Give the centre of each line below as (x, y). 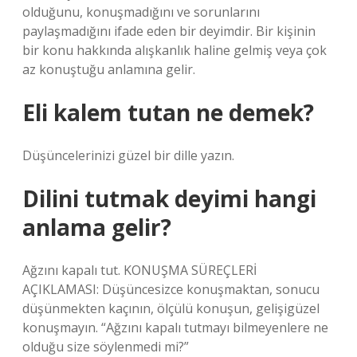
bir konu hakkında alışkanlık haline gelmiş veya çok (175, 50)
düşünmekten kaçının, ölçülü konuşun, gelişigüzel (171, 308)
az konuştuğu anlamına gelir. (109, 69)
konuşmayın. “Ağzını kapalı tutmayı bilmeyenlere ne (175, 328)
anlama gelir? (97, 227)
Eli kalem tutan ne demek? (168, 112)
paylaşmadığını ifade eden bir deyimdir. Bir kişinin (169, 31)
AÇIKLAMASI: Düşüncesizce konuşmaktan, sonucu (171, 289)
